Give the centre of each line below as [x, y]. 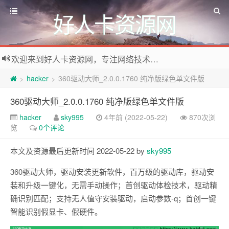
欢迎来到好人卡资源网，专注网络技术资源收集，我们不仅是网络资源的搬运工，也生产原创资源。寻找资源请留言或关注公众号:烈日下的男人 [154, 59]
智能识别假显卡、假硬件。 [56, 211]
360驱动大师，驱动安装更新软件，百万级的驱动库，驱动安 [112, 171]
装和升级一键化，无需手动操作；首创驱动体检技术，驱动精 [114, 185]
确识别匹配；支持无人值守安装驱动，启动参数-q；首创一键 [113, 198]
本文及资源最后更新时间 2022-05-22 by [78, 151]
